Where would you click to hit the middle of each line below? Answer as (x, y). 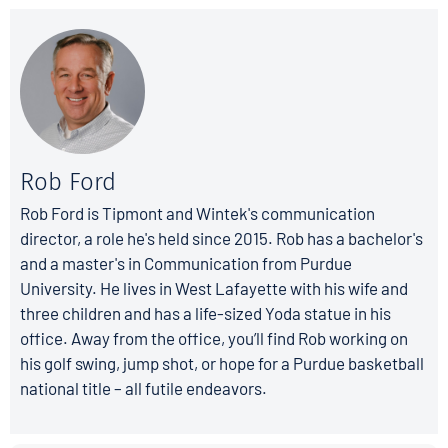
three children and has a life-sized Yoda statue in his (205, 312)
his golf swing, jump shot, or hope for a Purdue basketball (222, 362)
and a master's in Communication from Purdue (186, 262)
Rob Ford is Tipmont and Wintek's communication (197, 212)
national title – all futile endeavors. (143, 387)
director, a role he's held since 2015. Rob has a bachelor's (221, 237)
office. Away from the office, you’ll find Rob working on (214, 337)
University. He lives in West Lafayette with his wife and (214, 287)
